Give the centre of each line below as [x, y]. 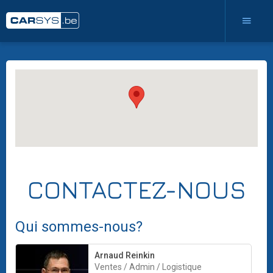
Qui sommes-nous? [79, 227]
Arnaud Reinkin [125, 256]
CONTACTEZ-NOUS [136, 190]
